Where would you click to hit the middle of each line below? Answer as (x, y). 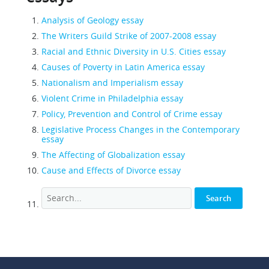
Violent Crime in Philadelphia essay (112, 98)
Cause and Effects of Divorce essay (111, 170)
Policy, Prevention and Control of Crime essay (132, 114)
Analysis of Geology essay (92, 20)
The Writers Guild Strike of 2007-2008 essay (129, 36)
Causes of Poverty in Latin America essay (123, 67)
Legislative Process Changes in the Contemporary (141, 129)
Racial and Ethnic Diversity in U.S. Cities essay (134, 51)
